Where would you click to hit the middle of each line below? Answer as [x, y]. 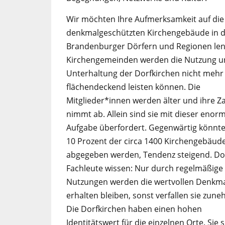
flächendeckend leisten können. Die [133, 87]
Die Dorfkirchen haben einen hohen [134, 209]
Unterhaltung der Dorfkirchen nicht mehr [145, 74]
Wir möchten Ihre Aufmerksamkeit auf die [145, 19]
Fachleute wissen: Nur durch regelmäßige [145, 168]
